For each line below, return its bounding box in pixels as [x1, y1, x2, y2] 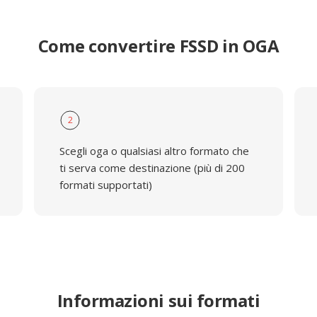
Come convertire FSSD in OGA [38, 34, 279, 57]
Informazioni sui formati [57, 289, 260, 312]
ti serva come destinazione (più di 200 [59, 161, 245, 175]
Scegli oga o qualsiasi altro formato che [59, 144, 249, 158]
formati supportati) [59, 178, 152, 192]
